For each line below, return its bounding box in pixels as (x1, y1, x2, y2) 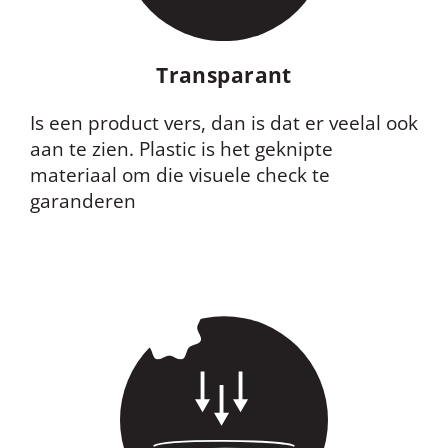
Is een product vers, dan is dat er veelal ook (30, 109, 418, 136)
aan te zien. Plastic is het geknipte (30, 135, 333, 162)
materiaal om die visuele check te (30, 161, 330, 188)
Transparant (156, 60, 292, 89)
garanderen (30, 187, 136, 214)
